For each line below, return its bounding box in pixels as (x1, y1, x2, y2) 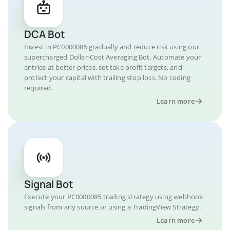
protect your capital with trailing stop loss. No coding (24, 73, 191, 82)
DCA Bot (24, 27, 65, 41)
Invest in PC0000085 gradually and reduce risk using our (24, 42, 200, 51)
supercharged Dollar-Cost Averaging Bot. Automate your (24, 52, 201, 62)
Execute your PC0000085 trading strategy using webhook (24, 192, 203, 201)
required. (24, 83, 53, 92)
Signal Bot (24, 177, 73, 191)
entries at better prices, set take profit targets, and (24, 63, 182, 72)
